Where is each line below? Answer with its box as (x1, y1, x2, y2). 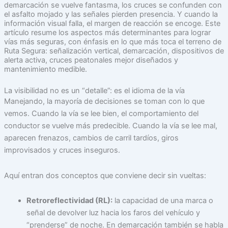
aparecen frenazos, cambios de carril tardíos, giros (4, 133, 179, 142)
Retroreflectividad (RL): (26, 196, 112, 206)
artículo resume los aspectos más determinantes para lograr (4, 28, 211, 37)
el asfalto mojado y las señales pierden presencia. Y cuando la (4, 10, 218, 19)
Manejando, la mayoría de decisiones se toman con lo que (4, 97, 205, 106)
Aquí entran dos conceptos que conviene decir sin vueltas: (4, 170, 206, 180)
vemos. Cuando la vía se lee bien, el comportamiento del (4, 109, 198, 118)
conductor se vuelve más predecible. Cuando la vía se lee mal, (4, 121, 217, 130)
